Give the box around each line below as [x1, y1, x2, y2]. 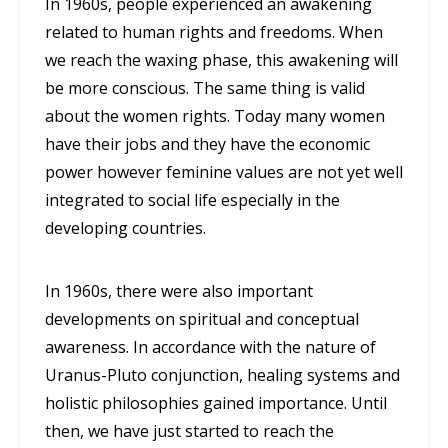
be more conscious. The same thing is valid [45, 77, 365, 100]
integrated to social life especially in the [45, 189, 340, 212]
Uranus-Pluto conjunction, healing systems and [45, 364, 400, 387]
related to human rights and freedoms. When [45, 21, 383, 44]
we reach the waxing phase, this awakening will [45, 49, 398, 72]
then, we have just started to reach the [45, 420, 334, 443]
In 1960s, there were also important [45, 280, 313, 303]
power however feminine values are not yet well [45, 161, 403, 184]
